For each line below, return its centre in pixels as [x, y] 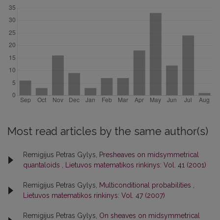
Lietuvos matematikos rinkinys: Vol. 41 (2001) [136, 165]
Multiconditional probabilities [146, 185]
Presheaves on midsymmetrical [149, 155]
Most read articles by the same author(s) [108, 131]
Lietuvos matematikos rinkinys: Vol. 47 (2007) [94, 195]
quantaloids [42, 165]
